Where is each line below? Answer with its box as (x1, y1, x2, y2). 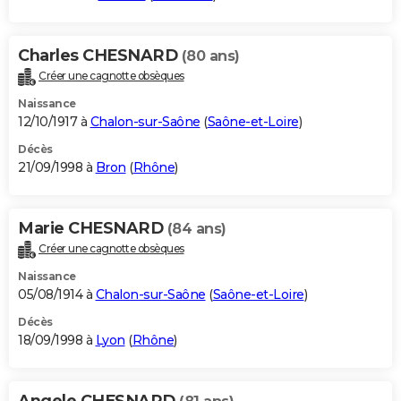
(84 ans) (166, 219, 226, 237)
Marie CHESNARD (18, 218, 167, 238)
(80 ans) (181, 47, 240, 64)
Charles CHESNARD (18, 45, 182, 65)
